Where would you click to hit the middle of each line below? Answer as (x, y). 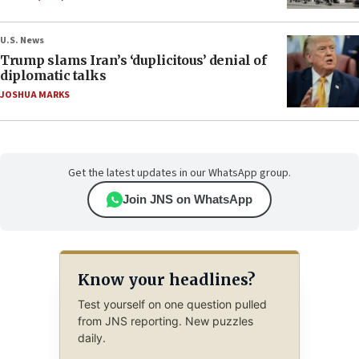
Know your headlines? (166, 279)
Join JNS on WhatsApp (188, 200)
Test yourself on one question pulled (172, 305)
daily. (91, 338)
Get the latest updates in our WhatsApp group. (179, 173)
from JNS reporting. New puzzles (165, 321)
